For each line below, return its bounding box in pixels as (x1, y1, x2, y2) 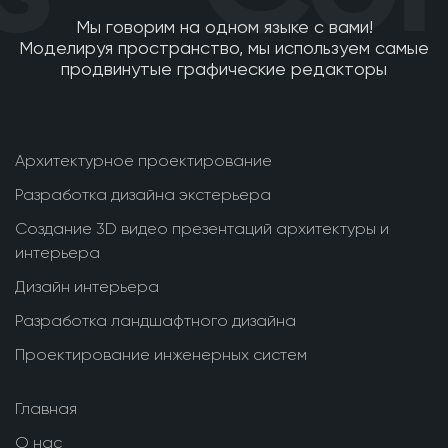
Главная (15, 399, 77, 418)
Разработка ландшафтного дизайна (15, 311, 296, 330)
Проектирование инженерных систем (15, 345, 307, 364)
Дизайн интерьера (15, 277, 159, 296)
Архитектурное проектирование (15, 151, 272, 170)
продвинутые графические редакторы (61, 58, 387, 79)
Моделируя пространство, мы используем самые (19, 37, 429, 58)
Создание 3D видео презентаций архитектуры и (15, 219, 389, 238)
